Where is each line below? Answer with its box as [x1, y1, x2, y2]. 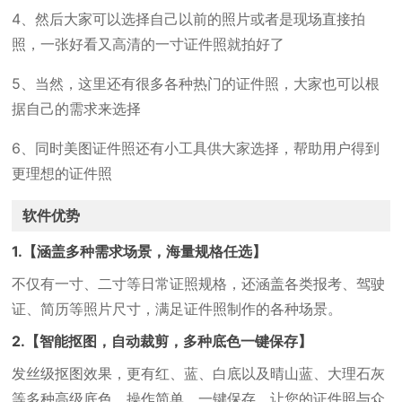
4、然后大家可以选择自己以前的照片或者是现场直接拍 [12, 10, 366, 28]
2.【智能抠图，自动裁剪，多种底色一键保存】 [12, 332, 313, 350]
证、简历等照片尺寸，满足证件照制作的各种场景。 [12, 300, 343, 318]
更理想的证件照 [12, 164, 113, 182]
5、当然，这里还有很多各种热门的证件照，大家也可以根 [12, 74, 380, 92]
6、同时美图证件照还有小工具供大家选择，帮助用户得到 [12, 139, 380, 157]
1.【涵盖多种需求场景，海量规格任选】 [12, 242, 267, 260]
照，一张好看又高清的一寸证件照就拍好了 [12, 35, 285, 53]
